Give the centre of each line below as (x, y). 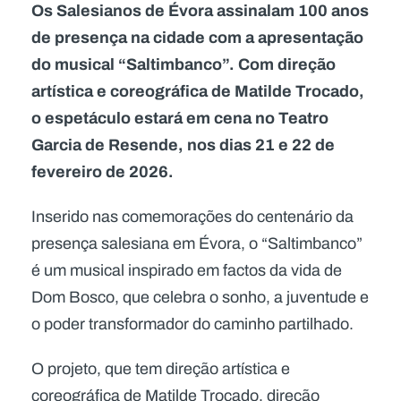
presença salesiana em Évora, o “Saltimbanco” (197, 243)
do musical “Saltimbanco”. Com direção (183, 64)
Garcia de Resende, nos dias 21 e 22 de (183, 145)
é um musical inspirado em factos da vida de (187, 270)
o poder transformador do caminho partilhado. (192, 324)
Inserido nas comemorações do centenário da (192, 217)
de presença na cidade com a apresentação (197, 37)
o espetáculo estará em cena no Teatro (180, 118)
